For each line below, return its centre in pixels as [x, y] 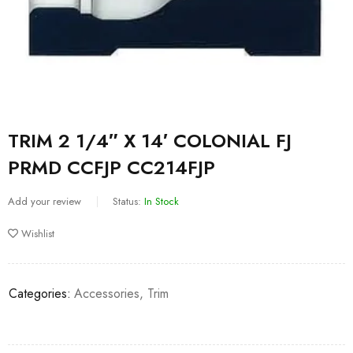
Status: [127, 201]
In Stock [162, 201]
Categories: [40, 294]
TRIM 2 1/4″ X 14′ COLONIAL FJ [150, 141]
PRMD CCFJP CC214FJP [111, 167]
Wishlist [38, 234]
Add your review [45, 201]
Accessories [107, 294]
